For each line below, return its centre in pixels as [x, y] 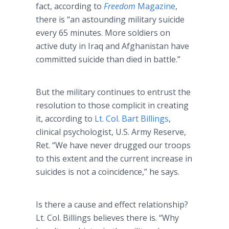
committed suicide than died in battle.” [108, 59]
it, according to [65, 119]
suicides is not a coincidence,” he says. [109, 172]
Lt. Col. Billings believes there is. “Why [107, 218]
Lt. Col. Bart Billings [132, 119]
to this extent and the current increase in [114, 158]
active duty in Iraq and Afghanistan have [112, 46]
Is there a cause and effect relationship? [112, 204]
